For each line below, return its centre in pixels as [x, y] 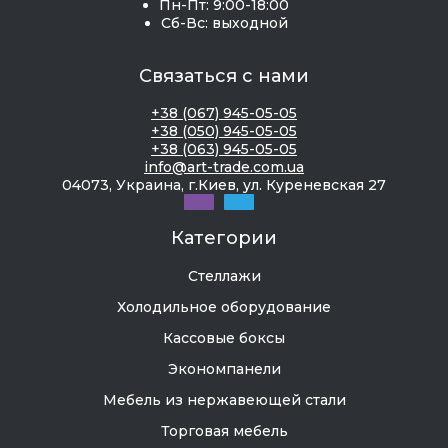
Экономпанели [224, 369]
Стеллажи [224, 276]
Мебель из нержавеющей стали [224, 400]
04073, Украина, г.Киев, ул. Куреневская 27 [224, 185]
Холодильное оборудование [224, 307]
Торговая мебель [224, 431]
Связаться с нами [224, 76]
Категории [224, 238]
